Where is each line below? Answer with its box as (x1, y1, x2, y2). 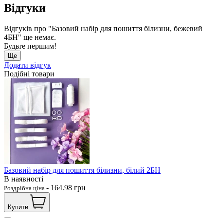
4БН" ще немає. (4, 33, 56, 41)
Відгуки (4, 1, 46, 14)
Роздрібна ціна (4, 184, 46, 192)
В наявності (4, 174, 43, 183)
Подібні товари (4, 69, 54, 78)
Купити (8, 203, 28, 211)
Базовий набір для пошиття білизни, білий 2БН (4, 165, 161, 174)
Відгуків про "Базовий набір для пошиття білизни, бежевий (4, 24, 202, 33)
